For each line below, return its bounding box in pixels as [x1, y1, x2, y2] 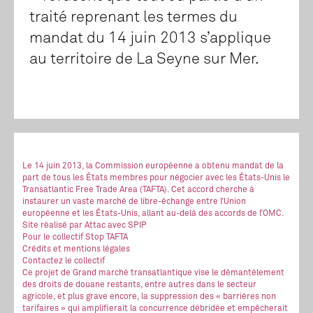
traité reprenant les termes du [29, 10, 238, 26]
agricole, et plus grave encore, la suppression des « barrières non [22, 293, 276, 302]
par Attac [69, 221, 105, 231]
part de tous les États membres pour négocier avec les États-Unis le [22, 174, 290, 183]
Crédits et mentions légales [22, 245, 130, 254]
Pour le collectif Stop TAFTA [22, 233, 128, 242]
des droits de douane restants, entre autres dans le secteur [22, 281, 256, 290]
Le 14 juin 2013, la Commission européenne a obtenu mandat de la [22, 162, 284, 171]
